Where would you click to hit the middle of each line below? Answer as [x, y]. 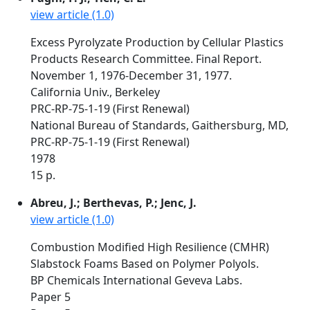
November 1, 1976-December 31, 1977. [131, 75]
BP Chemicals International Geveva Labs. [136, 280]
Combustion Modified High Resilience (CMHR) [150, 247]
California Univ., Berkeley [95, 92]
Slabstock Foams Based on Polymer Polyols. [145, 264]
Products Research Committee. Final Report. [146, 59]
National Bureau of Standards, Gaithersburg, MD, [159, 125]
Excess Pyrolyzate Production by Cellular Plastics [157, 42]
